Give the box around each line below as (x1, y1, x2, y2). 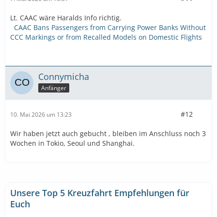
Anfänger (41, 83, 66, 92)
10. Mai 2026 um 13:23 (10, 110, 72, 119)
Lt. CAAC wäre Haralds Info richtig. (10, 13, 122, 23)
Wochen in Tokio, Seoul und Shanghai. (10, 139, 135, 148)
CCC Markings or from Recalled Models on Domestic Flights (10, 32, 202, 42)
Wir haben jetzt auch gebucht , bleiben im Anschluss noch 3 (10, 129, 206, 139)
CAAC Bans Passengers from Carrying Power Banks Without (14, 23, 206, 32)
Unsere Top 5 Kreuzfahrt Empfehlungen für (10, 187, 189, 199)
